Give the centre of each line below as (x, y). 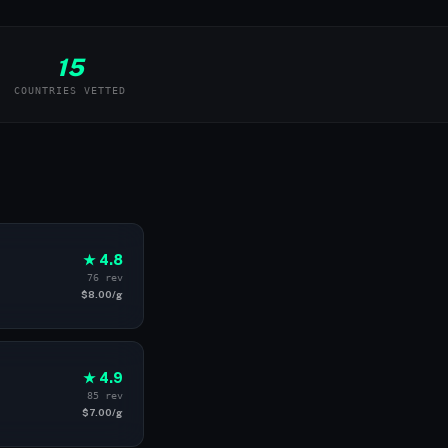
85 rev (105, 395)
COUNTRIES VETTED (70, 90)
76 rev (105, 277)
